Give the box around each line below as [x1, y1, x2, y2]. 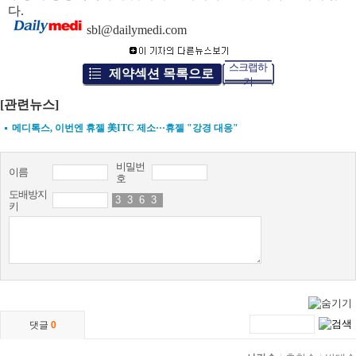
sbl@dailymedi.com [83, 23, 187, 37]
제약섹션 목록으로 [108, 67, 214, 80]
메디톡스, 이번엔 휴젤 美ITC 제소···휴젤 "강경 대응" [12, 122, 238, 133]
